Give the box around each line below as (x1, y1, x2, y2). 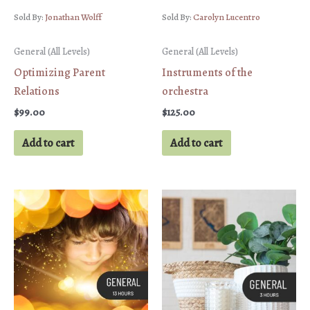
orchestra (162, 82, 208, 99)
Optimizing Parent (14, 64, 105, 80)
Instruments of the (162, 64, 253, 80)
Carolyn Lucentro (193, 10, 260, 24)
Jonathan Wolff (45, 10, 102, 24)
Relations (14, 82, 60, 99)
